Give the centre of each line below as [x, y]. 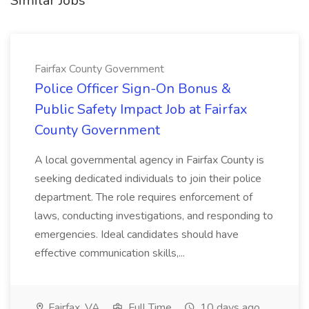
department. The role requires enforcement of [143, 197]
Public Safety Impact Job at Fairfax [141, 109]
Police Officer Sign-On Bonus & [133, 89]
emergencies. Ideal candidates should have [137, 235]
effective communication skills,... [110, 253]
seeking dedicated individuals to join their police [148, 179]
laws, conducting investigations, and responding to [154, 216]
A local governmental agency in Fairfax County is [149, 160]
